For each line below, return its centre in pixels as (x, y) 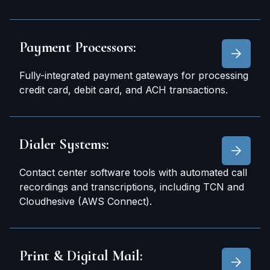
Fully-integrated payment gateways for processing (134, 75)
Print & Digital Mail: (81, 256)
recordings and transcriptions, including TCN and (132, 187)
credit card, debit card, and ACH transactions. (124, 90)
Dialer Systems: (64, 144)
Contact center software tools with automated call (133, 172)
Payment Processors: (78, 47)
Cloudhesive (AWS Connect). (86, 201)
